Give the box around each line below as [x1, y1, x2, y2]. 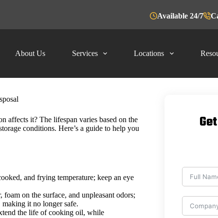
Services [72, 49, 98, 57]
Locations [134, 49, 164, 57]
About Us [15, 49, 46, 57]
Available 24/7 [157, 11, 203, 20]
